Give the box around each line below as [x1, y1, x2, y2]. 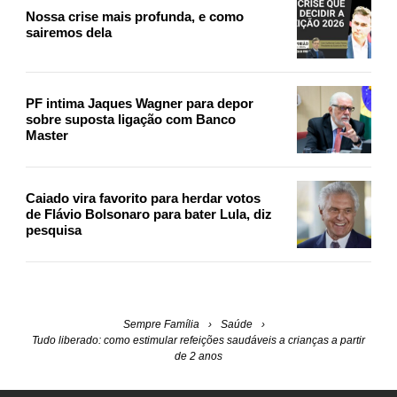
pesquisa [26, 222, 82, 237]
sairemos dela [26, 25, 112, 40]
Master [26, 128, 68, 143]
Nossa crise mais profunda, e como [26, 9, 244, 24]
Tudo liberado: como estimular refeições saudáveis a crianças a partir [32, 334, 365, 346]
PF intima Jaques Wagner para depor [26, 96, 253, 111]
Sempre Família [123, 318, 199, 331]
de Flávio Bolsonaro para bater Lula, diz [26, 206, 272, 222]
